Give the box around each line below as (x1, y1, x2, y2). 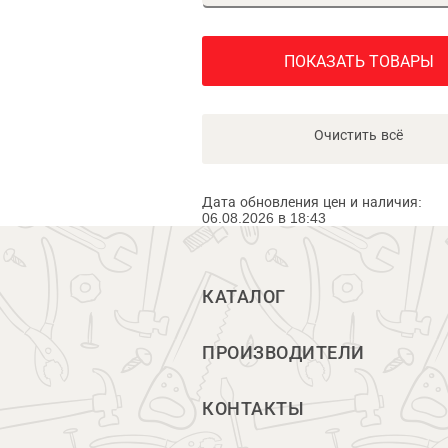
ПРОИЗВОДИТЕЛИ (202, 343, 365, 363)
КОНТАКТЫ (202, 399, 304, 419)
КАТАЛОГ (202, 287, 286, 307)
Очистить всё (314, 127, 403, 143)
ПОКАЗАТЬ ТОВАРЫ (283, 53, 434, 70)
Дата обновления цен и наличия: (202, 194, 422, 210)
